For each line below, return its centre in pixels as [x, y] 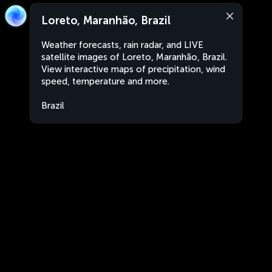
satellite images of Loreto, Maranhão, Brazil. [134, 57]
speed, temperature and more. [105, 81]
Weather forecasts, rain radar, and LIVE [122, 45]
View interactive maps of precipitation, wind [133, 69]
